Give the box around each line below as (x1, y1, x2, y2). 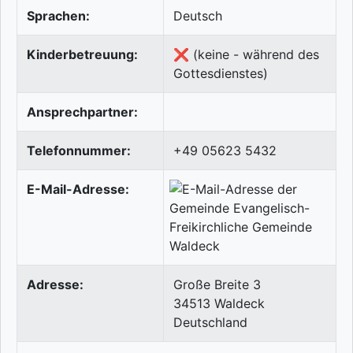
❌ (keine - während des (173, 46, 319, 63)
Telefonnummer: (27, 143, 131, 159)
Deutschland (173, 314, 247, 331)
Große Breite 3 (173, 277, 261, 293)
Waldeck (214, 295, 265, 312)
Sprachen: (27, 8, 90, 24)
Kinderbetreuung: (27, 46, 138, 63)
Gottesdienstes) (173, 65, 268, 82)
